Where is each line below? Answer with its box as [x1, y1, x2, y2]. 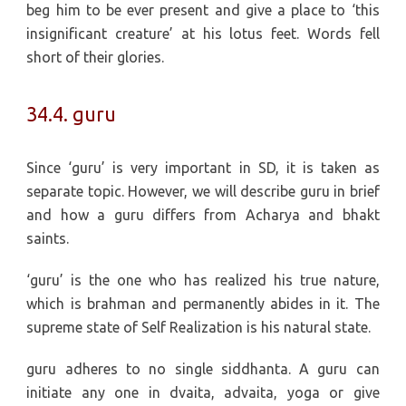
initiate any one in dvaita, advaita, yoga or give [26, 384, 380, 401]
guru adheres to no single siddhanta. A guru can [26, 361, 380, 378]
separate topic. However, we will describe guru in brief [26, 183, 380, 200]
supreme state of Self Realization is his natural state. [26, 319, 372, 336]
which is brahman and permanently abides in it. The [26, 295, 380, 313]
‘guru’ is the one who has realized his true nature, [26, 272, 380, 289]
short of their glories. [26, 48, 165, 65]
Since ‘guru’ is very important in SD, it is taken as [26, 159, 380, 177]
